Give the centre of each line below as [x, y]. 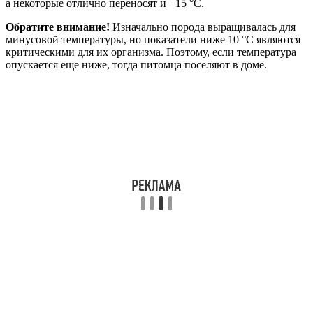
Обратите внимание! [58, 27]
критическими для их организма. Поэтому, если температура [151, 52]
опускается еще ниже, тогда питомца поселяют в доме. [136, 65]
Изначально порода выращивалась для [203, 27]
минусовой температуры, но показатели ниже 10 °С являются [153, 40]
